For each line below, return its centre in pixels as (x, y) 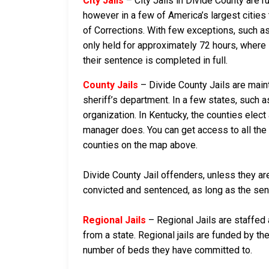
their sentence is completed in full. (155, 61)
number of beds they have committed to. (168, 250)
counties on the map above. (140, 145)
